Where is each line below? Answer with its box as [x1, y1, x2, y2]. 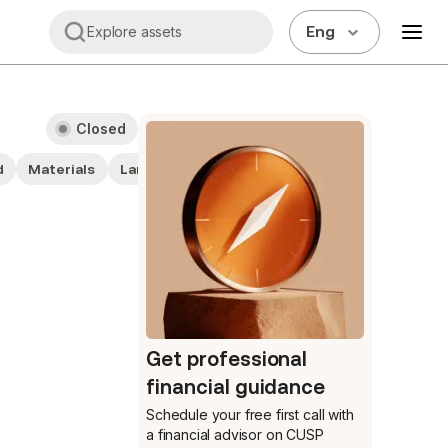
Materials [28, 161, 96, 177]
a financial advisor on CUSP [146, 426, 324, 443]
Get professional [146, 347, 308, 371]
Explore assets [87, 23, 182, 40]
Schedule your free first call [146, 406, 325, 423]
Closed [75, 120, 126, 137]
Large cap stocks [119, 161, 239, 177]
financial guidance [146, 375, 326, 399]
